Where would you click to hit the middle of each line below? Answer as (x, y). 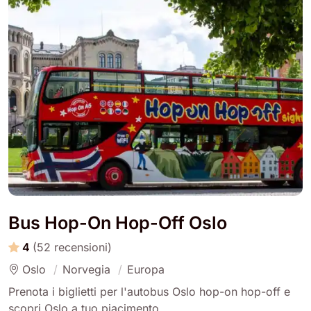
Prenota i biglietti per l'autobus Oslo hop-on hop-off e (149, 291)
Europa (146, 269)
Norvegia (86, 269)
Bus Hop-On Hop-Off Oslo (118, 222)
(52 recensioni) (72, 247)
